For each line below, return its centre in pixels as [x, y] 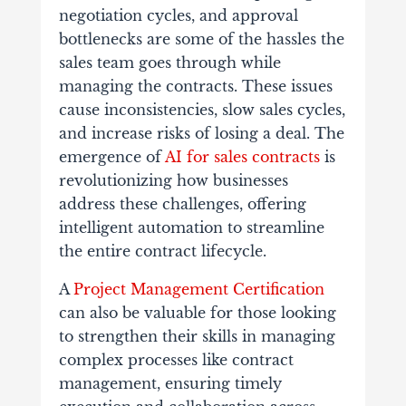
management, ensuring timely [170, 383]
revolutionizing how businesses [173, 180]
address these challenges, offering [182, 203]
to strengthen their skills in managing [197, 336]
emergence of [111, 156]
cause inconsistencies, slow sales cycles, [202, 109]
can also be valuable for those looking [197, 312]
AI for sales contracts [242, 156]
